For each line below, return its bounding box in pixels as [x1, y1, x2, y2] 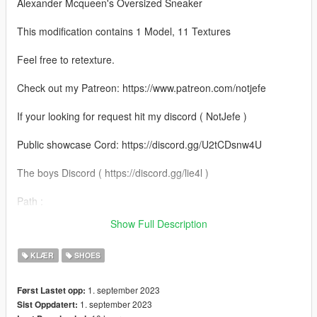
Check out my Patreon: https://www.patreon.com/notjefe [17, 80, 266, 95]
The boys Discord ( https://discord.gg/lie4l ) [17, 165, 209, 180]
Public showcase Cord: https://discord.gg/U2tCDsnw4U [17, 137, 262, 151]
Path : [17, 193, 43, 208]
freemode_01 [17, 221, 77, 236]
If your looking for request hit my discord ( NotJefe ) [17, 108, 247, 123]
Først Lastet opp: [17, 284, 86, 296]
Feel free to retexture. [17, 52, 115, 67]
